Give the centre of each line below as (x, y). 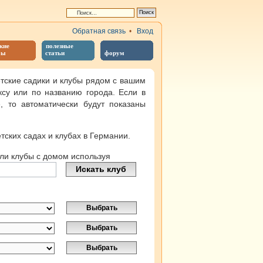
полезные (60, 46)
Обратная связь (99, 31)
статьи (53, 53)
